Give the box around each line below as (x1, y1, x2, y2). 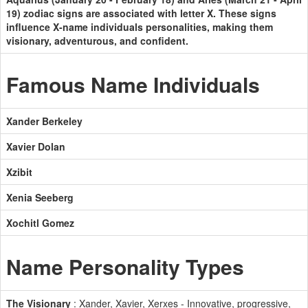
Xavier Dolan (6, 140, 65, 153)
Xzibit (6, 165, 32, 179)
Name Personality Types (6, 252, 244, 281)
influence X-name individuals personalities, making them (6, 20, 273, 34)
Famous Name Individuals (6, 69, 260, 99)
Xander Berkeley (6, 114, 82, 128)
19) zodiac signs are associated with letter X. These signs (6, 6, 276, 20)
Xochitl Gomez (6, 216, 74, 230)
